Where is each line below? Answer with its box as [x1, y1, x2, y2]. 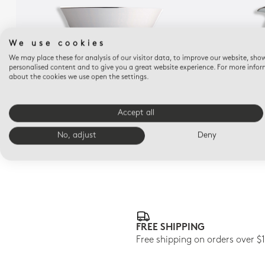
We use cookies [9, 40, 106, 48]
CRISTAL [96, 92, 127, 102]
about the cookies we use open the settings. [9, 73, 149, 81]
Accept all [118, 109, 154, 117]
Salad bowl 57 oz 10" [65, 103, 157, 113]
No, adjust [57, 131, 96, 140]
